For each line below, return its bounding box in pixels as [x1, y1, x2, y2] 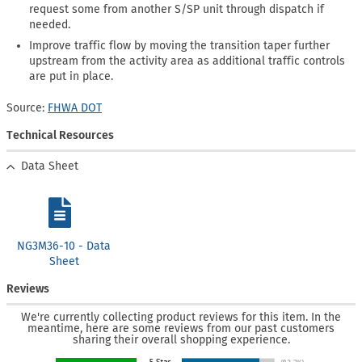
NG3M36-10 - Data [17, 239, 112, 254]
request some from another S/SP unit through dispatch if [29, 2, 325, 16]
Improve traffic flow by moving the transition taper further [29, 39, 330, 53]
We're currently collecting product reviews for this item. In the [21, 310, 341, 325]
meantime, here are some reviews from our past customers [27, 322, 335, 336]
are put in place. [29, 69, 114, 84]
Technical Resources [6, 128, 114, 142]
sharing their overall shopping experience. [72, 333, 290, 347]
